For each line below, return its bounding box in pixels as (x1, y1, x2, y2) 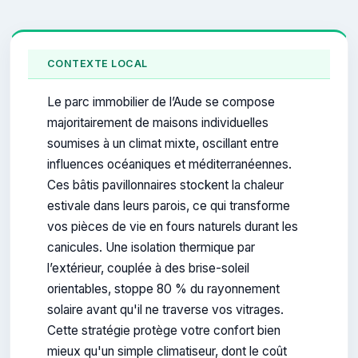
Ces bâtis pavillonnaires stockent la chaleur (47, 177, 284, 193)
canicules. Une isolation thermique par (47, 240, 255, 256)
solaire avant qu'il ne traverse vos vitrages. (47, 302, 284, 318)
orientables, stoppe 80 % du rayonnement (47, 281, 280, 297)
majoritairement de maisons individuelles (47, 115, 268, 131)
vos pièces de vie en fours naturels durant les (47, 219, 298, 235)
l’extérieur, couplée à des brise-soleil (47, 261, 249, 276)
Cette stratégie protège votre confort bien (47, 323, 280, 339)
